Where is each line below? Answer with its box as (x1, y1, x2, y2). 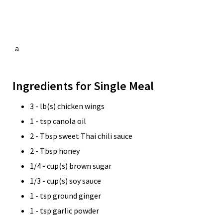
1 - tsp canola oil (30, 116, 86, 126)
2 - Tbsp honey (30, 146, 80, 156)
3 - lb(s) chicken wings (30, 101, 105, 111)
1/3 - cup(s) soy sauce (30, 176, 101, 186)
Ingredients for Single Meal (12, 78, 154, 94)
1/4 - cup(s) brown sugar (30, 161, 111, 171)
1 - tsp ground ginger (30, 191, 101, 201)
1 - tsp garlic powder (30, 206, 99, 216)
